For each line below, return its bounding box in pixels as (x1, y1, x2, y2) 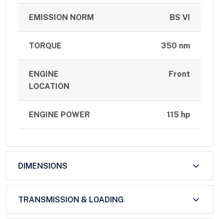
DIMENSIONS (18, 161, 67, 171)
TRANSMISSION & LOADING (18, 195, 124, 204)
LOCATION (29, 82, 70, 91)
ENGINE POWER (29, 110, 90, 120)
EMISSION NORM (29, 13, 94, 22)
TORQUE (29, 41, 62, 51)
